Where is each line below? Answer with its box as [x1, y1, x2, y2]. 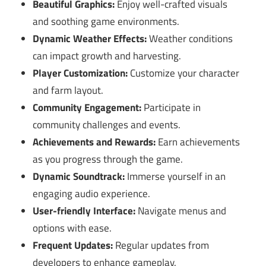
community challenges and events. [33, 117, 181, 133]
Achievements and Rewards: [33, 134, 156, 150]
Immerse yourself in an [125, 169, 226, 185]
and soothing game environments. [33, 14, 180, 30]
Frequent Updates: [33, 237, 113, 254]
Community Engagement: [33, 100, 142, 116]
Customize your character [128, 65, 240, 81]
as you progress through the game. [33, 151, 183, 167]
